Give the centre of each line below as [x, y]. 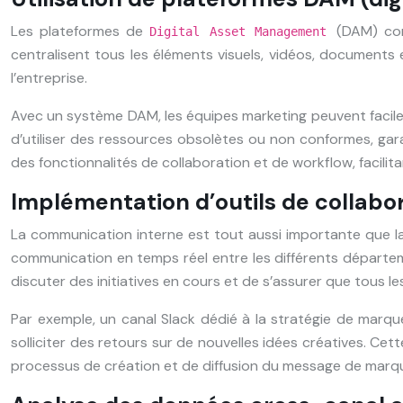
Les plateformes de [80, 31]
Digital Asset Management [243, 31]
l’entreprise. [49, 77]
